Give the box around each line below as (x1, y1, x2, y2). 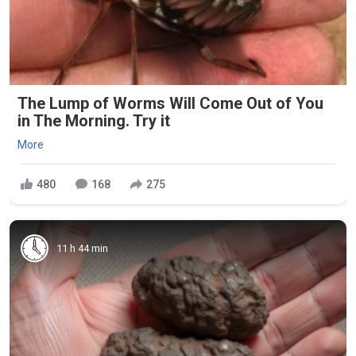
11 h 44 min (56, 242, 108, 254)
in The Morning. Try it (17, 111, 170, 131)
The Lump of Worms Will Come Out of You (17, 94, 323, 114)
